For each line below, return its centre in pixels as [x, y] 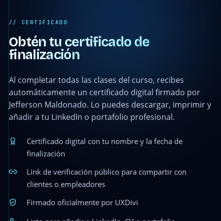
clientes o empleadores [66, 184]
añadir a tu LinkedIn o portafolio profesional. [92, 117]
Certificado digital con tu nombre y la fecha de [104, 141]
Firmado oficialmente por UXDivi [82, 202]
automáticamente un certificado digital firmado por [104, 92]
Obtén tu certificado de [79, 42]
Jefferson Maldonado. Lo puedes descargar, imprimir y [110, 104]
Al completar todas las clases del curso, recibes [96, 80]
